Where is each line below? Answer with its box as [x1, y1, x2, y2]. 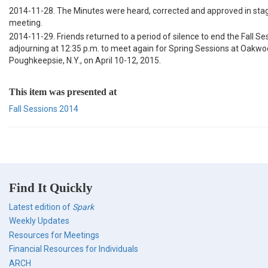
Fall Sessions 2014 [9, 103, 78, 114]
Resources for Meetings [9, 230, 99, 240]
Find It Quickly [9, 180, 93, 195]
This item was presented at [9, 86, 117, 97]
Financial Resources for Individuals [9, 244, 138, 254]
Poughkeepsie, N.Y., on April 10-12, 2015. [9, 56, 161, 66]
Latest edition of [9, 202, 72, 212]
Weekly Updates [9, 216, 69, 226]
